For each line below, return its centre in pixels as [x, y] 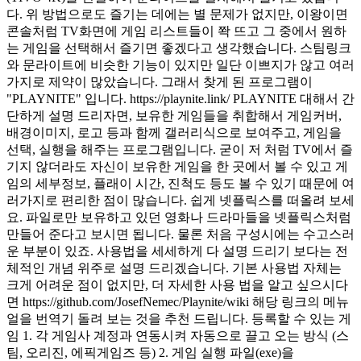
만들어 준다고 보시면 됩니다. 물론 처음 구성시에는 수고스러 [180, 234]
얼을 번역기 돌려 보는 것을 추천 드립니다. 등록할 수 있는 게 [179, 318]
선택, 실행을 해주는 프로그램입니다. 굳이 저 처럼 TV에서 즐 [180, 149]
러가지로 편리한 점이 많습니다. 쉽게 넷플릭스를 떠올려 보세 [180, 200]
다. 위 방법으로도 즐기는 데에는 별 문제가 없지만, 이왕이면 [177, 14]
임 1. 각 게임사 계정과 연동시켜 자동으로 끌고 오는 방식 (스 [178, 335]
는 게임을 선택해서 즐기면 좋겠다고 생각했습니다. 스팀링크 [179, 48]
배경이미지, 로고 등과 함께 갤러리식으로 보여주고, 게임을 [174, 132]
